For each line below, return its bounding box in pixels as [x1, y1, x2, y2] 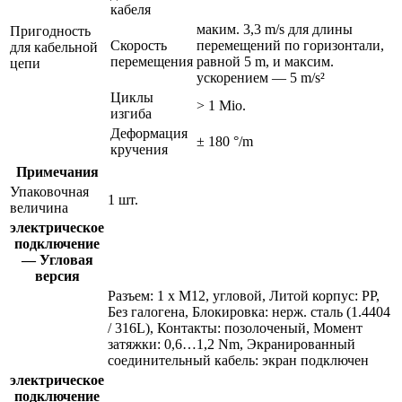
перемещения [110, 53, 193, 69]
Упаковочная [10, 183, 89, 199]
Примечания [15, 163, 99, 179]
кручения [110, 141, 168, 157]
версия [34, 267, 80, 284]
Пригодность [10, 22, 91, 39]
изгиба [110, 105, 152, 121]
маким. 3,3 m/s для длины [197, 21, 353, 37]
